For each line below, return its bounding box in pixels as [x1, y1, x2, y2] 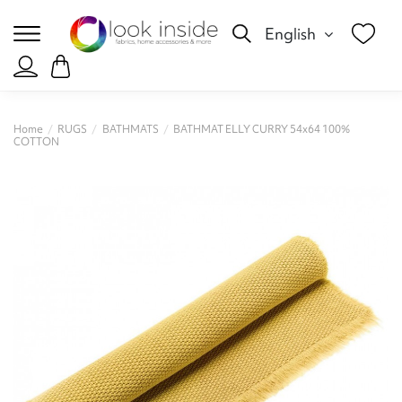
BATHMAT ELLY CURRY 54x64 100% [172, 122, 350, 137]
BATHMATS [101, 122, 159, 137]
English [265, 22, 320, 44]
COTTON [13, 135, 59, 150]
